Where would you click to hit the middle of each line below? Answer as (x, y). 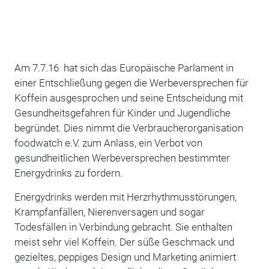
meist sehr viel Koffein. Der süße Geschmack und (124, 242)
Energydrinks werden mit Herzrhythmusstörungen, (125, 197)
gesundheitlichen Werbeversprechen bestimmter (122, 158)
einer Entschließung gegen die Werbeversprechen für (131, 83)
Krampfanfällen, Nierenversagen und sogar (109, 212)
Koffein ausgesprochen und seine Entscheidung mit (128, 98)
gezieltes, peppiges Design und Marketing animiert (125, 257)
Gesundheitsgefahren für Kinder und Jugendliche (122, 113)
